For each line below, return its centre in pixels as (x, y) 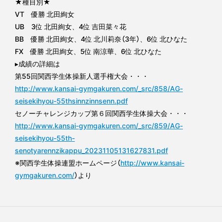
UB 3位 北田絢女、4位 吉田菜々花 (71, 27)
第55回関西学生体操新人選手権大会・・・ (82, 76)
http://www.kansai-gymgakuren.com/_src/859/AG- (99, 126)
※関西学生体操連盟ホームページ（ (68, 163)
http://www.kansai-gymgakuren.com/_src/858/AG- (99, 88)
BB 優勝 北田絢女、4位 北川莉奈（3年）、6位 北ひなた (101, 39)
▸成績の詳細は (37, 64)
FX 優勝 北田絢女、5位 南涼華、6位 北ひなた (88, 51)
